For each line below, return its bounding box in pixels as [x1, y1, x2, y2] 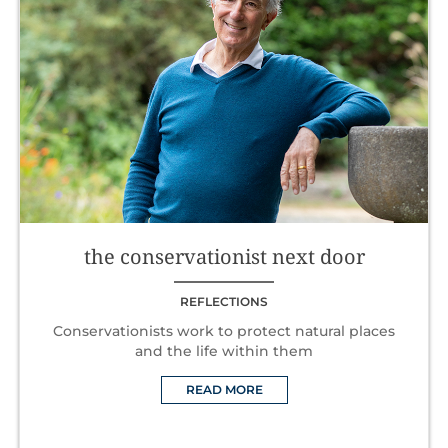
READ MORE [185, 381, 263, 397]
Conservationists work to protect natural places [53, 321, 395, 340]
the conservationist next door [83, 242, 365, 270]
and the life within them [135, 341, 313, 360]
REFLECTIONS [180, 293, 268, 309]
